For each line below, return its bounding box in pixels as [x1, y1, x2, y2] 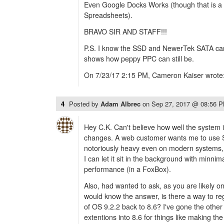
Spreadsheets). [84, 10, 132, 20]
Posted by [69, 99, 100, 109]
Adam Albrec [100, 99, 142, 109]
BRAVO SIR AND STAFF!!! [84, 26, 167, 37]
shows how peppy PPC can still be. [84, 53, 194, 64]
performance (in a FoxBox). [84, 164, 171, 174]
